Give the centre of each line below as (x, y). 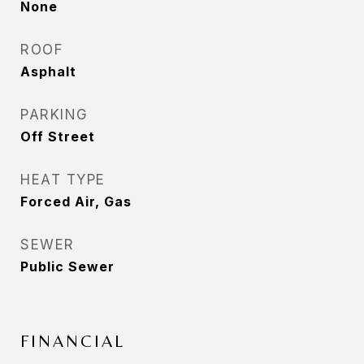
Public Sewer (67, 266)
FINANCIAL (73, 341)
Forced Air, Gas (76, 201)
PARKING (54, 115)
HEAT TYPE (63, 180)
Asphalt (48, 71)
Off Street (58, 136)
